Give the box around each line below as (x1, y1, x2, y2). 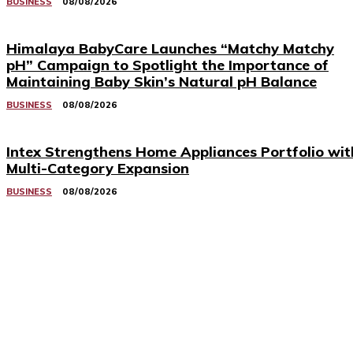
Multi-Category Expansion (6, 159, 189, 178)
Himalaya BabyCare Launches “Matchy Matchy (6, 39, 334, 58)
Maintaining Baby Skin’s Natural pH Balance (6, 72, 317, 91)
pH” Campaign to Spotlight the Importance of (6, 56, 329, 75)
